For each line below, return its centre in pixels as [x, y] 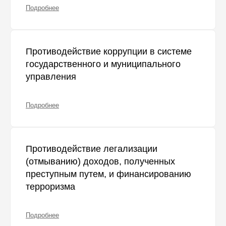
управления [51, 77]
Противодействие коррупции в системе [109, 52]
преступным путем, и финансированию [108, 174]
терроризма [50, 187]
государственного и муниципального [103, 64]
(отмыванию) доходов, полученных [100, 162]
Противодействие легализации [92, 149]
